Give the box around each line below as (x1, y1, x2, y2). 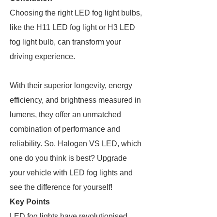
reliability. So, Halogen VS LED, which (10, 139, 141, 148)
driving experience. (10, 52, 77, 61)
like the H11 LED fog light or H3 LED (10, 23, 135, 31)
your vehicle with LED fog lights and (10, 169, 133, 177)
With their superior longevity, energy (10, 81, 132, 90)
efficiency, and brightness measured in (10, 96, 141, 104)
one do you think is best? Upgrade (10, 154, 127, 162)
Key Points (10, 198, 50, 206)
